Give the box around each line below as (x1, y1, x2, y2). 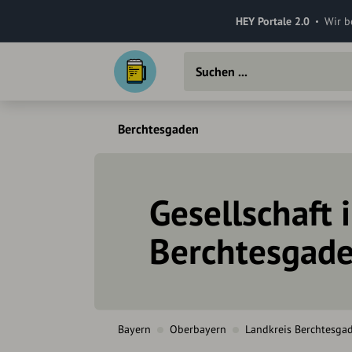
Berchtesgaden (118, 121, 199, 137)
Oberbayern (170, 322, 226, 337)
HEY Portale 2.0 (235, 13, 310, 28)
